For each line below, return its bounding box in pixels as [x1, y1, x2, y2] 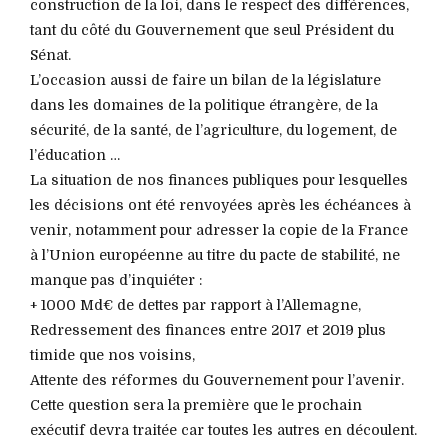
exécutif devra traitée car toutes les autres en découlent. [30, 421, 417, 438]
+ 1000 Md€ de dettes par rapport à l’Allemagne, [30, 296, 361, 313]
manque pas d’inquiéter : [30, 271, 202, 288]
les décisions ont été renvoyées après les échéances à [30, 196, 411, 213]
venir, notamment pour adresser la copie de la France [30, 221, 408, 238]
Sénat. [30, 46, 71, 63]
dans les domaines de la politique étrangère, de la [30, 96, 378, 113]
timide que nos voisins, [30, 346, 195, 363]
